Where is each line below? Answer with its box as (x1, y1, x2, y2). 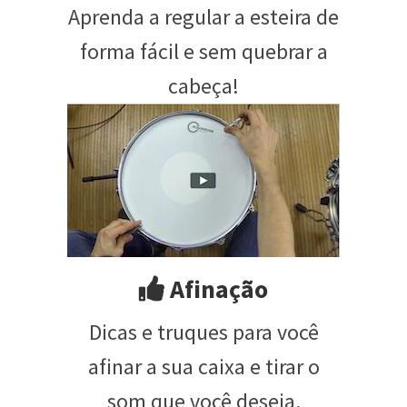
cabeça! (168, 71, 239, 100)
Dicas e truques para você (88, 317, 319, 346)
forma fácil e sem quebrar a (79, 36, 328, 65)
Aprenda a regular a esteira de (68, 2, 339, 31)
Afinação (164, 272, 268, 305)
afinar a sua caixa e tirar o (87, 352, 320, 381)
